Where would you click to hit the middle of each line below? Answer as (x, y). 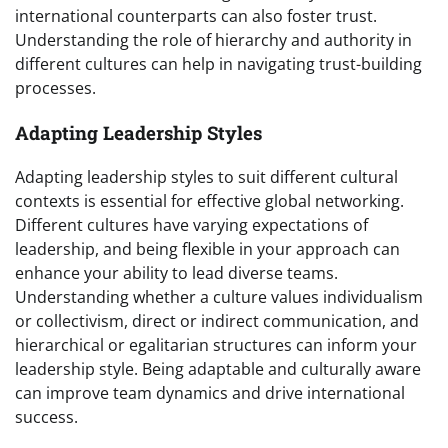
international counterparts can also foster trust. (196, 15)
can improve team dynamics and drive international (210, 393)
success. (46, 417)
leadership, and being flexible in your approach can (207, 249)
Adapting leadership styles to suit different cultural (206, 177)
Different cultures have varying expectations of (191, 225)
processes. (55, 87)
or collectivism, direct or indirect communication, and (217, 321)
